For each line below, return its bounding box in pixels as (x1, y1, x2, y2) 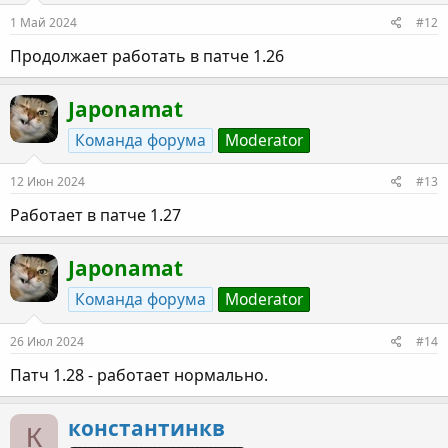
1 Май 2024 (10, 14, 77, 32)
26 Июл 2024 (10, 332, 84, 350)
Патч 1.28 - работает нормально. (10, 363, 268, 386)
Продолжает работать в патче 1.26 (10, 45, 284, 68)
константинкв (68, 413, 225, 442)
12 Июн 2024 (10, 173, 85, 191)
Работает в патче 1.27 (10, 204, 181, 227)
